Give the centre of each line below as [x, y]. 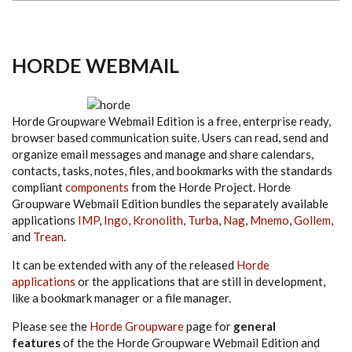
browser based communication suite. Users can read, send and [170, 137]
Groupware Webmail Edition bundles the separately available [170, 203]
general [255, 326]
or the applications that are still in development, [200, 281]
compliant [38, 187]
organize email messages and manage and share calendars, [163, 154]
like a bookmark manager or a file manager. [121, 297]
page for [209, 326]
